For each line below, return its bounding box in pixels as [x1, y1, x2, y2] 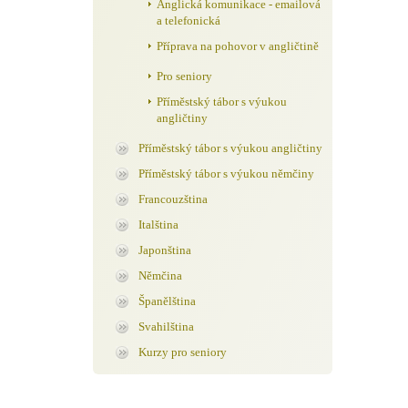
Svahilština [138, 320, 194, 333]
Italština [138, 218, 178, 231]
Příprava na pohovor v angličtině [157, 39, 319, 53]
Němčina [138, 269, 182, 282]
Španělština [138, 294, 196, 308]
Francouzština [138, 192, 208, 206]
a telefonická [157, 14, 220, 27]
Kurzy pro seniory [138, 345, 227, 359]
